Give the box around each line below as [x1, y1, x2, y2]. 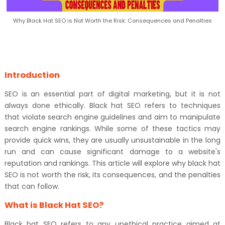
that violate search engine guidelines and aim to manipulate [4, 112, 221, 122]
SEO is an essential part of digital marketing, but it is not [4, 89, 221, 99]
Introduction [4, 69, 60, 81]
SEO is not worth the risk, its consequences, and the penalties [4, 170, 221, 180]
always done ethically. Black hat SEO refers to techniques [4, 100, 221, 110]
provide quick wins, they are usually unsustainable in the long [4, 135, 221, 145]
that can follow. [4, 181, 59, 191]
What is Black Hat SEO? [4, 199, 103, 211]
